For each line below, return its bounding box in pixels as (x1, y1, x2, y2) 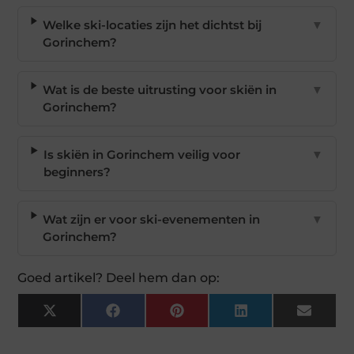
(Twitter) (55, 320, 107, 336)
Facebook (119, 308, 180, 324)
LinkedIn (247, 308, 300, 324)
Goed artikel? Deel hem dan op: (17, 270, 220, 286)
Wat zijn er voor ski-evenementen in (43, 212, 261, 228)
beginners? (43, 164, 111, 180)
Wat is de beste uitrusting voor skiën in (42, 82, 277, 98)
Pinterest (183, 308, 238, 324)
